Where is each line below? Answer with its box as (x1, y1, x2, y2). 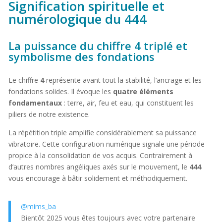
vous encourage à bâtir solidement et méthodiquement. (8, 173, 187, 183)
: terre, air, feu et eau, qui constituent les (61, 98, 194, 108)
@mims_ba (20, 202, 56, 212)
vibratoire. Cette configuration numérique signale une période (8, 139, 205, 149)
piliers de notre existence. (8, 110, 90, 119)
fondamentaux (8, 98, 62, 108)
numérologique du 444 (8, 10, 147, 28)
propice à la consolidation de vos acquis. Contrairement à (8, 151, 192, 161)
